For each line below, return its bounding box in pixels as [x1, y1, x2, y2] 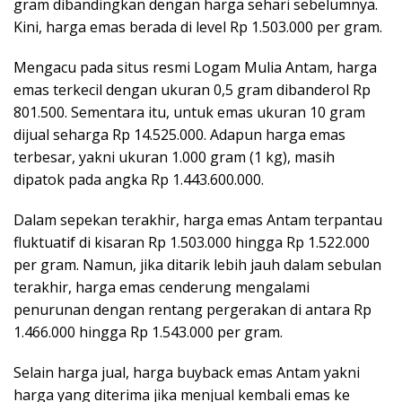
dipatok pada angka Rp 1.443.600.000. [13, 170, 264, 190]
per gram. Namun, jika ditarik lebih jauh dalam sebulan [13, 255, 381, 275]
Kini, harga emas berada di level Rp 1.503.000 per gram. [13, 17, 382, 38]
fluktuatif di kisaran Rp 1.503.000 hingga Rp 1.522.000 [13, 232, 370, 253]
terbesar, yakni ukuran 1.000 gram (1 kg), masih [13, 147, 335, 168]
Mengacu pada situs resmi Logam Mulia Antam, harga [13, 57, 377, 78]
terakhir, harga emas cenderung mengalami [13, 277, 310, 298]
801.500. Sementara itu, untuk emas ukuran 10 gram [13, 102, 365, 123]
